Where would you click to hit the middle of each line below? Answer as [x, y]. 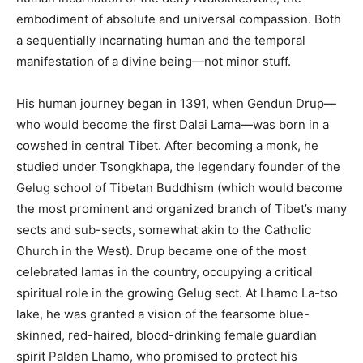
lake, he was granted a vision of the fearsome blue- [163, 314]
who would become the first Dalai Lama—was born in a [173, 125]
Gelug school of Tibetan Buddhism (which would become [179, 188]
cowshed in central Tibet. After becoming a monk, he [167, 146]
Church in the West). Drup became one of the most [161, 251]
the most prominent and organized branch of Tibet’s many [181, 209]
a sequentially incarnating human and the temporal [161, 41]
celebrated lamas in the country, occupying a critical [164, 272]
